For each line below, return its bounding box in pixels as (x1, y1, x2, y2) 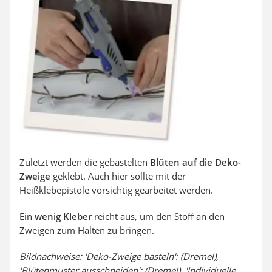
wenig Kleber (35, 209, 92, 222)
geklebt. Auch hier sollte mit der (50, 169, 186, 182)
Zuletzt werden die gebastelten (19, 155, 150, 168)
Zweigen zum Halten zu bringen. (19, 223, 154, 236)
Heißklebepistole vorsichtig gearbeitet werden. (19, 183, 213, 196)
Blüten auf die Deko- (150, 155, 241, 168)
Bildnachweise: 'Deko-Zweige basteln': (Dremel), (19, 250, 219, 262)
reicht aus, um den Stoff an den (92, 209, 225, 222)
